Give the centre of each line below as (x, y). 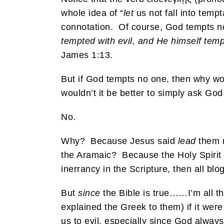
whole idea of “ (92, 13)
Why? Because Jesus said (119, 141)
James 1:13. (87, 55)
